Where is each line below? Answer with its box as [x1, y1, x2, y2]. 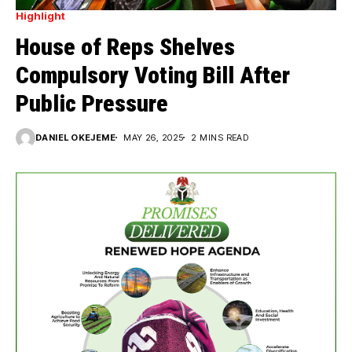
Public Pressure [16, 89, 174, 117]
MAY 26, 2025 [123, 131, 184, 143]
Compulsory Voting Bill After [16, 60, 290, 89]
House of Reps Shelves [16, 32, 235, 60]
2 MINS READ [191, 131, 249, 143]
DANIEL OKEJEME [35, 131, 116, 143]
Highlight [16, 9, 65, 22]
